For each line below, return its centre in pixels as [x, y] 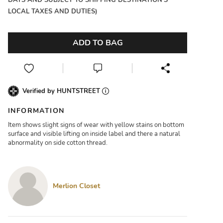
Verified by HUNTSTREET [62, 91]
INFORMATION [36, 111]
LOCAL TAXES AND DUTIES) [53, 11]
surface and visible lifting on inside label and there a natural [94, 134]
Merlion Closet [76, 186]
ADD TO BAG [98, 43]
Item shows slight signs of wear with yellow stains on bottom [96, 125]
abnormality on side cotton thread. [58, 143]
